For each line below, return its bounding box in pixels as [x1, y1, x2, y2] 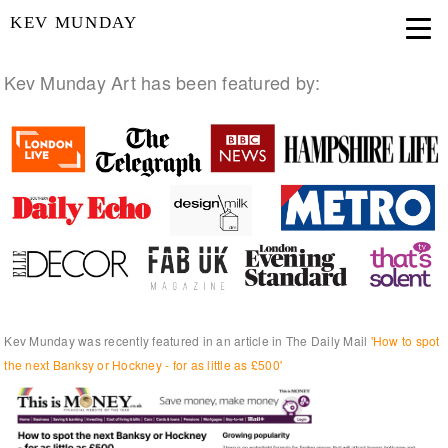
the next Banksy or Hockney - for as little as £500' [4, 355, 283, 373]
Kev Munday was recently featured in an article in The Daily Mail [4, 331, 371, 349]
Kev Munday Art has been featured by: [4, 69, 321, 95]
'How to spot [370, 331, 440, 349]
